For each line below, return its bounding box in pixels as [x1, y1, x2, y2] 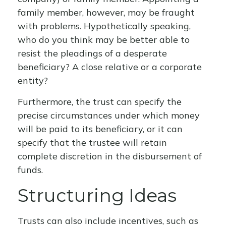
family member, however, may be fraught [18, 7, 195, 18]
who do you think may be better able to [18, 34, 190, 45]
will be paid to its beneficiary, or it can [18, 123, 183, 135]
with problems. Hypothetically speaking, [18, 20, 191, 32]
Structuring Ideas [18, 184, 177, 206]
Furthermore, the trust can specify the [18, 96, 182, 107]
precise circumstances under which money [18, 109, 200, 121]
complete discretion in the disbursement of [18, 150, 202, 162]
